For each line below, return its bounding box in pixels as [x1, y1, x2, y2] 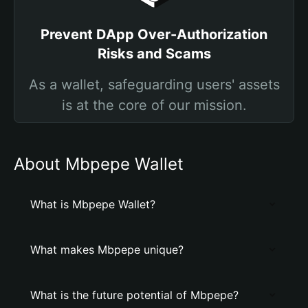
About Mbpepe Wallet [14, 154, 184, 174]
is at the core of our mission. [61, 97, 247, 113]
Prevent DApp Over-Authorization [41, 26, 267, 43]
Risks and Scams [97, 45, 211, 62]
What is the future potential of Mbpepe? [30, 288, 239, 302]
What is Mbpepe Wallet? [30, 197, 155, 211]
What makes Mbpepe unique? [30, 243, 184, 256]
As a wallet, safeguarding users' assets [28, 76, 280, 93]
